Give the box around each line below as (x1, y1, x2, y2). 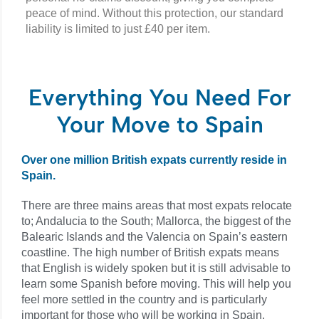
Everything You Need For (28, 84, 291, 112)
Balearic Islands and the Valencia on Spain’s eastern (21, 231, 288, 244)
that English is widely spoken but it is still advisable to (21, 262, 291, 275)
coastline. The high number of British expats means (21, 246, 279, 259)
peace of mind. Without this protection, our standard (26, 7, 283, 20)
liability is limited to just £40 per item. (26, 23, 213, 36)
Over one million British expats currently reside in (21, 154, 287, 167)
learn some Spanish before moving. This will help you (21, 278, 291, 291)
